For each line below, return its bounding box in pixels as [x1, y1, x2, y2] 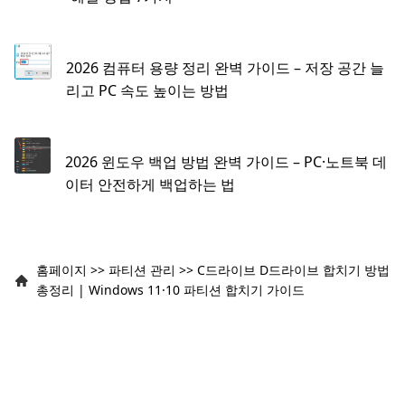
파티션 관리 [108, 260, 175, 278]
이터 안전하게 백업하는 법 [64, 174, 235, 194]
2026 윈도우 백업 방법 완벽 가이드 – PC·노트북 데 [64, 151, 387, 172]
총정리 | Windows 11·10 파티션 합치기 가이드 [36, 280, 305, 298]
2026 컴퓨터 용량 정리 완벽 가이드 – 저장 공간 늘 [65, 57, 384, 78]
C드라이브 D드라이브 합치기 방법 [197, 260, 390, 278]
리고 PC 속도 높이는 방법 [65, 80, 229, 100]
